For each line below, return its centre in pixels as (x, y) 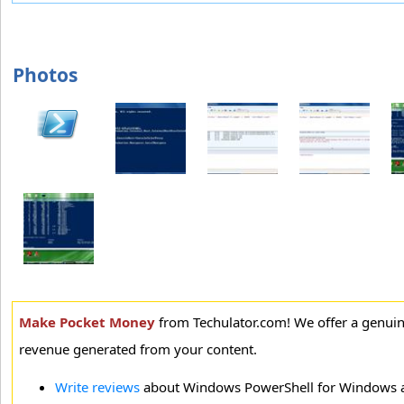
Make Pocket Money (87, 322)
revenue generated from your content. (138, 349)
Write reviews (97, 387)
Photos (45, 75)
